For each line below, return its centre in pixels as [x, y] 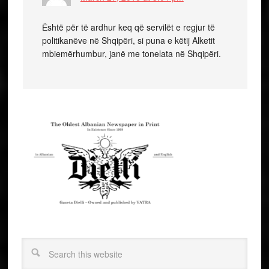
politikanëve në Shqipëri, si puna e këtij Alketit [128, 40]
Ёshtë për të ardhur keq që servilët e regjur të [128, 27]
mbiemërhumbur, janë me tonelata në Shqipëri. [131, 53]
